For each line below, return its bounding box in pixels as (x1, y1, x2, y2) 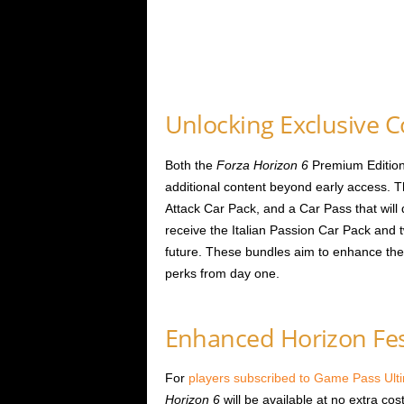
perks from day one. (164, 265, 280, 280)
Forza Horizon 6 (216, 157, 308, 172)
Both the (164, 157, 216, 172)
